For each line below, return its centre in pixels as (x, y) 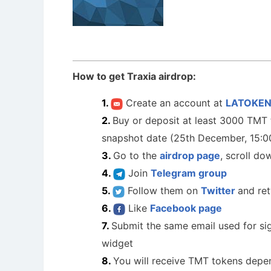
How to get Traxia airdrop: (134, 76)
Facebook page (186, 208)
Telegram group (189, 173)
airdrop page (190, 155)
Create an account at (174, 103)
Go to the (136, 155)
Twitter (219, 191)
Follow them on (163, 191)
